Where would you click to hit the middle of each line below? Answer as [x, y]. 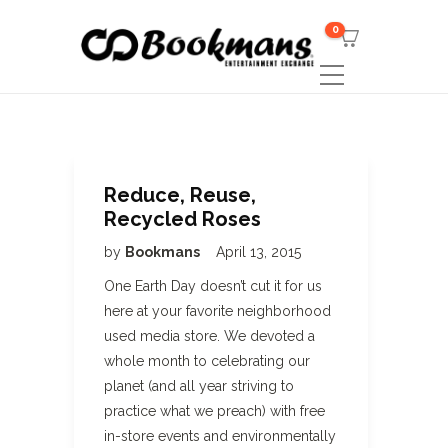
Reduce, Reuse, [180, 195]
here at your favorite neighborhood [217, 311]
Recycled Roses [182, 219]
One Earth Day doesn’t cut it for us [213, 286]
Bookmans [164, 252]
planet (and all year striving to [199, 386]
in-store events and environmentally [220, 436]
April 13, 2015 [258, 252]
